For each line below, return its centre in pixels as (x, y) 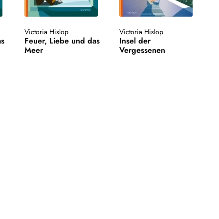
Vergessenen (142, 50)
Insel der (135, 41)
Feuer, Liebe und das (62, 41)
